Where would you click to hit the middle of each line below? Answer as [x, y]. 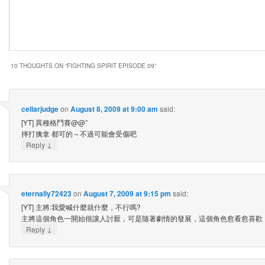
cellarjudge [40, 109]
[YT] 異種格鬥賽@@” [54, 122]
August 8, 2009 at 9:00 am [114, 109]
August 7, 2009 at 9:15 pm [127, 194]
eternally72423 [46, 194]
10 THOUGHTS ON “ [39, 66]
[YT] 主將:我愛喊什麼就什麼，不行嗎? [81, 207]
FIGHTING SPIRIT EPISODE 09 [111, 66]
